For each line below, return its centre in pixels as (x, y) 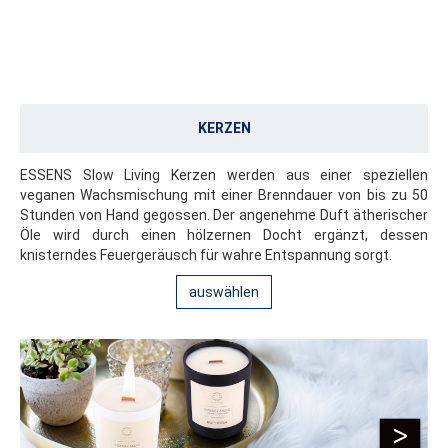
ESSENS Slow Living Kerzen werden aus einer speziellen (224, 175)
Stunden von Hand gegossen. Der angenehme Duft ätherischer (224, 215)
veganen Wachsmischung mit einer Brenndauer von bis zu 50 (224, 195)
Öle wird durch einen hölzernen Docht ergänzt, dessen (224, 235)
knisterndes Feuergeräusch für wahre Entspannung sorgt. (206, 255)
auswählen (224, 292)
